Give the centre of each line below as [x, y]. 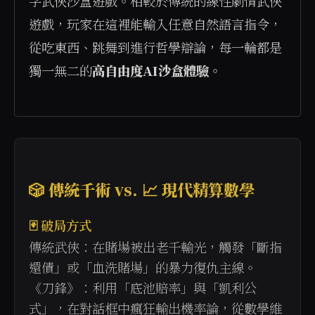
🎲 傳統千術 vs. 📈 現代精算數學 [142, 189]
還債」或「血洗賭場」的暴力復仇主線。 [143, 267]
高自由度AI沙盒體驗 [150, 70]
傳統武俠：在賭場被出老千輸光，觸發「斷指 [155, 247]
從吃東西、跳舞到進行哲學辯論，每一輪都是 [155, 47]
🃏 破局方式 [60, 225]
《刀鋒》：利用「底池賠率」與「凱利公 [143, 288]
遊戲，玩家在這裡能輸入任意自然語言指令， [155, 24]
